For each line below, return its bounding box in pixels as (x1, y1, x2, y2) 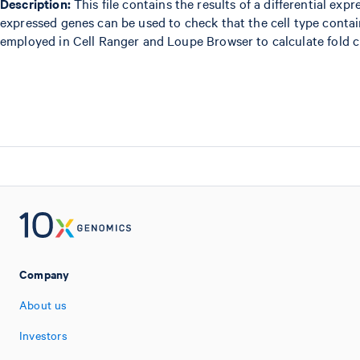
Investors (19, 326, 67, 343)
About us (19, 296, 67, 313)
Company (19, 264, 70, 282)
